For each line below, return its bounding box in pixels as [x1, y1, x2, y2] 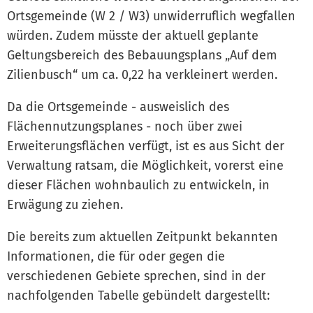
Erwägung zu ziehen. [7, 196, 123, 212]
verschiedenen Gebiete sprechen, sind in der [7, 268, 265, 284]
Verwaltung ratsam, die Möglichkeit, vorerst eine [7, 157, 284, 173]
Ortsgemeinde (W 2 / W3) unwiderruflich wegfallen [7, 8, 296, 24]
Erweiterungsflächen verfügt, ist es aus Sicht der [7, 138, 284, 154]
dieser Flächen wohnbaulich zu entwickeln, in [7, 177, 270, 193]
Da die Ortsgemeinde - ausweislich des [7, 99, 229, 115]
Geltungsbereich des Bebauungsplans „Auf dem [7, 47, 277, 63]
